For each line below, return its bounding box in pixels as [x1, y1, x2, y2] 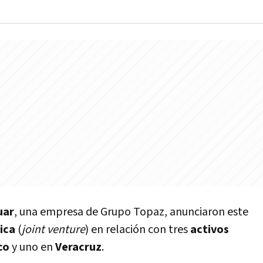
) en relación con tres [85, 222, 190, 237]
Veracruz [55, 240, 102, 255]
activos [190, 222, 229, 237]
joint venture [22, 222, 85, 237]
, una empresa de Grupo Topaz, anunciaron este [14, 204, 248, 220]
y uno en [12, 240, 55, 255]
